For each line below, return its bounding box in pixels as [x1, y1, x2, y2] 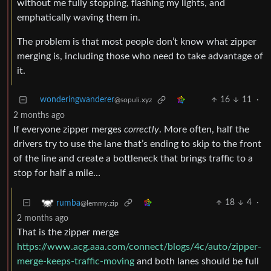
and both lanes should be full [134, 256, 259, 267]
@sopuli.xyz [114, 96, 152, 104]
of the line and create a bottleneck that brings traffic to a [13, 154, 253, 164]
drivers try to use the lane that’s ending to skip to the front [13, 139, 261, 149]
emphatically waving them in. [17, 13, 140, 23]
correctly [124, 125, 159, 135]
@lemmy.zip [80, 199, 119, 207]
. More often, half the [159, 125, 249, 135]
